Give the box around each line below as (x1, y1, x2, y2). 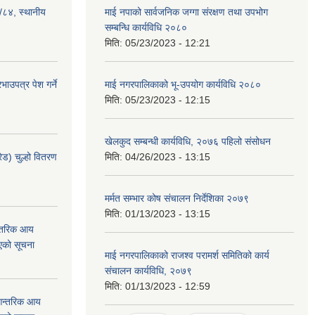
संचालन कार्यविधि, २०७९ (105, 265, 192, 276)
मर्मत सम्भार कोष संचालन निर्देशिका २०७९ (105, 193, 249, 204)
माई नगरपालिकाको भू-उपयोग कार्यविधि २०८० (105, 79, 261, 90)
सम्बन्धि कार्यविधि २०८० (105, 22, 187, 33)
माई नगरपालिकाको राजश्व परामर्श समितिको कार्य (105, 250, 269, 261)
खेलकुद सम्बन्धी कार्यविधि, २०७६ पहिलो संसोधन (105, 136, 271, 147)
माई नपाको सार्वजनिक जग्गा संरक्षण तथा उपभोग (105, 6, 268, 18)
